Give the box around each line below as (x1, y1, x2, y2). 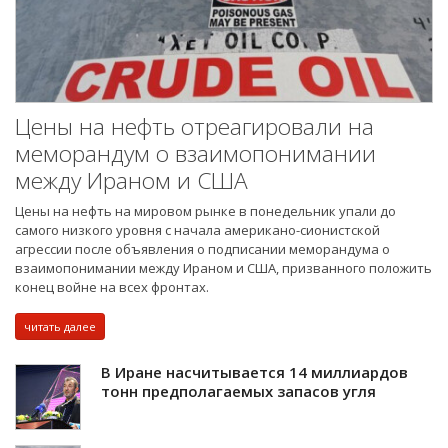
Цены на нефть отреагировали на (15, 111, 374, 143)
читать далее (24, 319, 96, 335)
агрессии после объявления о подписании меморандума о (15, 240, 390, 259)
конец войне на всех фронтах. (15, 278, 209, 297)
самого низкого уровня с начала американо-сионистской (15, 221, 380, 240)
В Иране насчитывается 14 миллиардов (101, 362, 408, 383)
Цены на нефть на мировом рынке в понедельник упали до (15, 202, 396, 221)
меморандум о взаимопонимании (15, 138, 376, 170)
